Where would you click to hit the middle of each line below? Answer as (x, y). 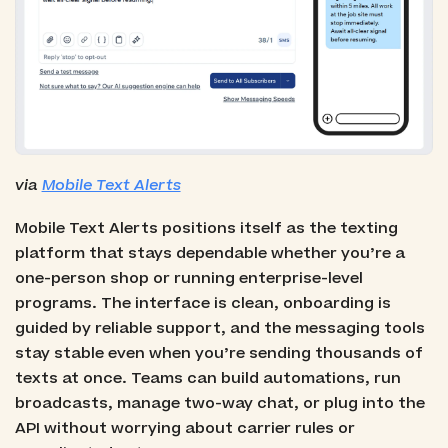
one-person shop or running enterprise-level (188, 279)
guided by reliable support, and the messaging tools (219, 329)
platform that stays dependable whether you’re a (209, 254)
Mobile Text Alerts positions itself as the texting (206, 229)
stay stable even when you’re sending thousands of (218, 354)
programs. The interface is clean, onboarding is (202, 304)
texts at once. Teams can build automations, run (207, 379)
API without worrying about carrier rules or (184, 429)
